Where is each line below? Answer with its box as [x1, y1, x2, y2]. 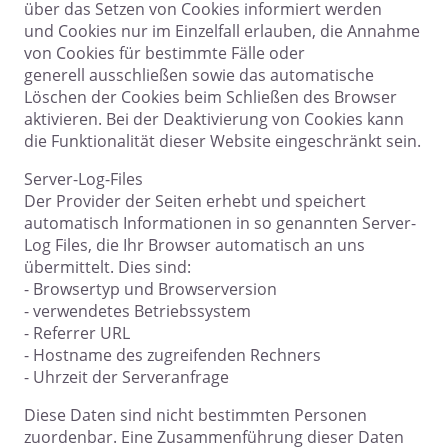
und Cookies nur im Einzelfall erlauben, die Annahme [24, 20, 420, 43]
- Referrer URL [24, 322, 130, 345]
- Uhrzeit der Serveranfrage [24, 366, 229, 389]
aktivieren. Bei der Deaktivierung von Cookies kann [24, 108, 404, 131]
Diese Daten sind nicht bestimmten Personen [24, 404, 367, 427]
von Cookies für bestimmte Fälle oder [24, 42, 305, 65]
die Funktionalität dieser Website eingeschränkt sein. [24, 130, 421, 153]
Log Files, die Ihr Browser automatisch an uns [24, 234, 365, 257]
